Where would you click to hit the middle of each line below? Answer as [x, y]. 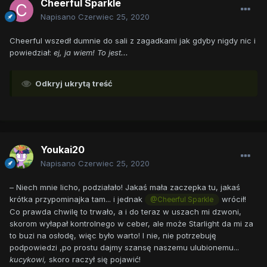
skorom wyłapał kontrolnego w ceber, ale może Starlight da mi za [131, 224]
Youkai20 [63, 150]
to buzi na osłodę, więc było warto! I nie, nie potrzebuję [113, 236]
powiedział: [32, 53]
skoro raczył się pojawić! [94, 260]
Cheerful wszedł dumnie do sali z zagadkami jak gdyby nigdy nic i [133, 41]
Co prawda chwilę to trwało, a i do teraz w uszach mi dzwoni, [125, 212]
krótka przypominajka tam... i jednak [77, 199]
